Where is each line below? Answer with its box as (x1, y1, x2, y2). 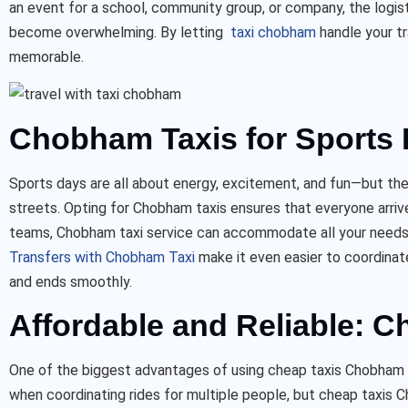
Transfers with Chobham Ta (9, 248, 185, 266)
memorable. (9, 48, 84, 66)
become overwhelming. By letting (9, 24, 230, 41)
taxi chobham (230, 24, 316, 41)
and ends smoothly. (9, 272, 132, 291)
